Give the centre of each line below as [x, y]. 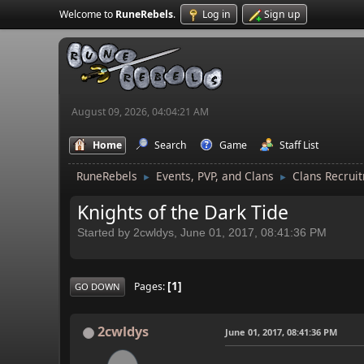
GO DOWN [97, 286]
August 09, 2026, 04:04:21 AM [140, 112]
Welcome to [87, 14]
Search [171, 145]
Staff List [299, 145]
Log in [217, 14]
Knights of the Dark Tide [183, 212]
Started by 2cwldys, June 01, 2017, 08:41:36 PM [202, 232]
